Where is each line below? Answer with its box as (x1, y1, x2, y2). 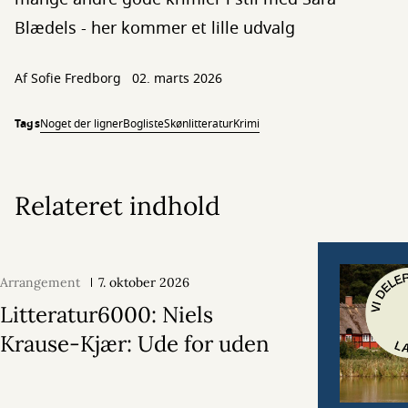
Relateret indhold (15, 189, 220, 222)
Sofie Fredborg (31, 69, 121, 88)
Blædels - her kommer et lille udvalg (15, 16, 295, 40)
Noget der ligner (39, 116, 123, 132)
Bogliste (122, 116, 164, 132)
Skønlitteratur (163, 116, 233, 132)
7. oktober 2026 (98, 274, 189, 291)
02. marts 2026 (132, 69, 222, 88)
